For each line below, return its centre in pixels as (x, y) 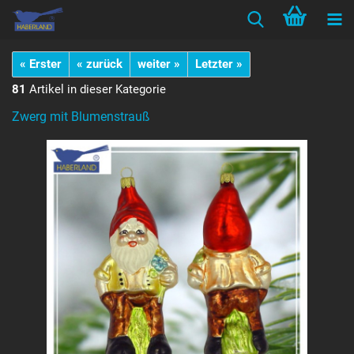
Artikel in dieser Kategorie (96, 89)
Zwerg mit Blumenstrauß (81, 117)
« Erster (41, 64)
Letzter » (219, 64)
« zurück (100, 64)
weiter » (159, 64)
